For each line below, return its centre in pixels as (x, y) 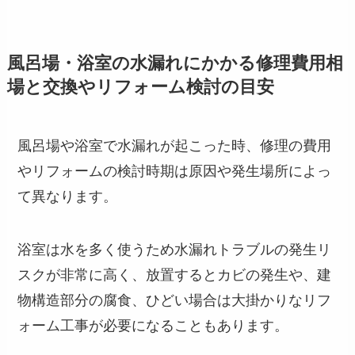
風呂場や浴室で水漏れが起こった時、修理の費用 (175, 145)
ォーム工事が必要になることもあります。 (153, 326)
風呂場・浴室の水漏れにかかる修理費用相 (175, 63)
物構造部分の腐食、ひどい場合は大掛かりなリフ (175, 301)
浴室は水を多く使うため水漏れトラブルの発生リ (175, 250)
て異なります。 (68, 196)
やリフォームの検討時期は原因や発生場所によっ (175, 171)
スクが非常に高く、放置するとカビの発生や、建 (175, 275)
